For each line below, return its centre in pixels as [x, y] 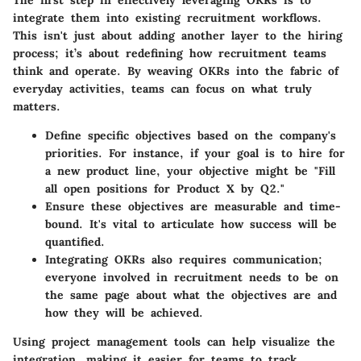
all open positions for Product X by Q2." [165, 188]
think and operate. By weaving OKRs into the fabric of [176, 71]
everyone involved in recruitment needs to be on [192, 277]
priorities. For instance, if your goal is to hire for [195, 153]
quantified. [75, 241]
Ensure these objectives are [130, 206]
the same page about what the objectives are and [191, 295]
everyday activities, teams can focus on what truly [162, 88]
